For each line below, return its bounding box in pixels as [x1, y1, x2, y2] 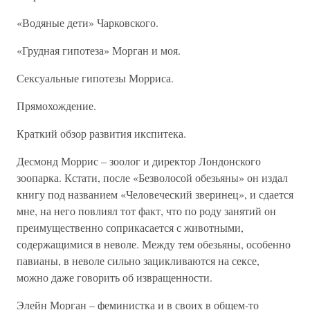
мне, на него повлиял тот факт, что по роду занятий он [17, 203, 276, 218]
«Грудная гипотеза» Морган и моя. [17, 43, 181, 57]
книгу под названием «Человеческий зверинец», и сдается [17, 187, 293, 201]
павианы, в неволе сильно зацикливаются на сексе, [17, 253, 259, 268]
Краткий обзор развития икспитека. [17, 126, 186, 140]
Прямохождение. [17, 98, 96, 113]
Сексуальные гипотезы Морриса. [17, 71, 174, 85]
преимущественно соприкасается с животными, [17, 220, 244, 235]
